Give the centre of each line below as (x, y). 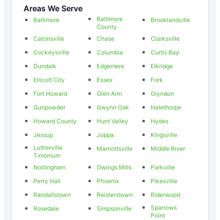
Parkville (163, 167)
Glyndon (162, 93)
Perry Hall (47, 181)
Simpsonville (114, 208)
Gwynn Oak (113, 107)
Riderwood (165, 194)
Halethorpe (166, 107)
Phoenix (108, 181)
